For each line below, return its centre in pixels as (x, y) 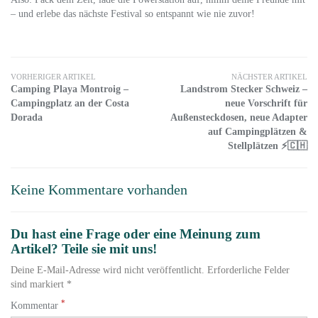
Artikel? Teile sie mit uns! (84, 249)
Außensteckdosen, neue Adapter (239, 117)
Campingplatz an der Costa (70, 103)
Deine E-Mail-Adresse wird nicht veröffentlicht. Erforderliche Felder (150, 270)
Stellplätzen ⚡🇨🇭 (268, 146)
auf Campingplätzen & (258, 132)
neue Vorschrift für (266, 103)
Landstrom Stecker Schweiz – (244, 89)
